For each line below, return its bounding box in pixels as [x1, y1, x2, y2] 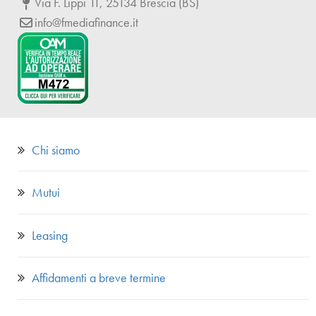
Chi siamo [32, 141, 80, 158]
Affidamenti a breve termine [32, 269, 166, 286]
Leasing [32, 226, 68, 243]
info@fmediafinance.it [35, 13, 139, 30]
